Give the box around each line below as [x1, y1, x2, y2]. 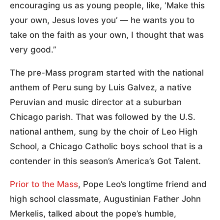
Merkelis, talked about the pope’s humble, [10, 208, 176, 219]
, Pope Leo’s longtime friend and [78, 179, 207, 189]
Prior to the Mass [10, 179, 78, 189]
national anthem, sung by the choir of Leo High [10, 126, 197, 137]
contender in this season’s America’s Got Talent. [10, 156, 201, 166]
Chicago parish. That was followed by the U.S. [10, 111, 195, 122]
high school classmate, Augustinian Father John [10, 193, 201, 204]
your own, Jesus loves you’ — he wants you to [10, 15, 194, 25]
